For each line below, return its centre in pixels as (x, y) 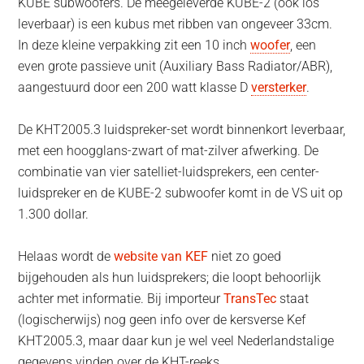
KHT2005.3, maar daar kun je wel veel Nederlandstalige (176, 341)
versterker (279, 88)
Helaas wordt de (66, 257)
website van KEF (161, 257)
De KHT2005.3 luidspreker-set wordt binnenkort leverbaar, (182, 130)
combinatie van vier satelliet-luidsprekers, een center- (169, 172)
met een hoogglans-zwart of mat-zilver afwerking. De (169, 151)
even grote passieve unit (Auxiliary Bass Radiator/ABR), (175, 67)
